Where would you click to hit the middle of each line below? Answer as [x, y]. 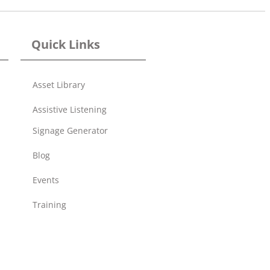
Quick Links [66, 44]
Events [46, 180]
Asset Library [59, 84]
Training [49, 204]
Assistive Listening [70, 109]
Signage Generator [70, 130]
